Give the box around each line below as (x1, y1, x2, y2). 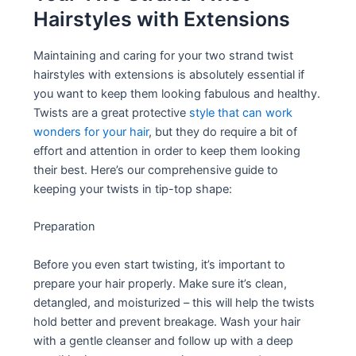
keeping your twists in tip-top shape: (33, 181, 233, 196)
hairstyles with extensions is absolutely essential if (33, 67, 305, 82)
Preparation (33, 219, 96, 234)
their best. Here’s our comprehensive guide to (33, 162, 279, 177)
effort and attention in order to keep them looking (33, 143, 301, 158)
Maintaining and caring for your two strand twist (33, 48, 294, 63)
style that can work (189, 105, 293, 120)
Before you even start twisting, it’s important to (33, 257, 286, 272)
